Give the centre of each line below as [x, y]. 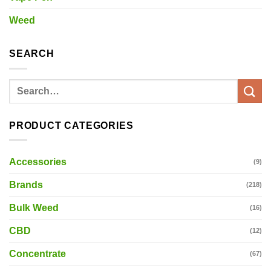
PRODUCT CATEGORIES [71, 125]
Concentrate [38, 254]
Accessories [38, 162]
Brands [26, 185]
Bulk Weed [34, 208]
